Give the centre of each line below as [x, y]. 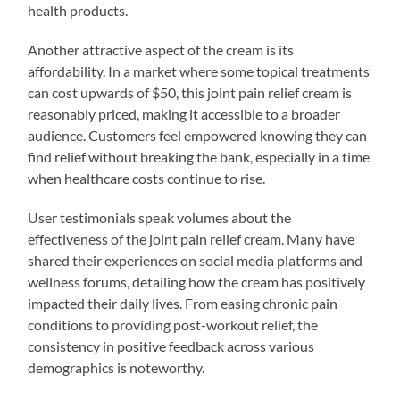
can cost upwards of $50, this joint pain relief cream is [190, 92]
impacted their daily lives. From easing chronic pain [183, 303]
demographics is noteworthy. [117, 367]
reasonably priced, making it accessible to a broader [184, 113]
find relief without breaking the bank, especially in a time [199, 156]
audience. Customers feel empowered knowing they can [198, 135]
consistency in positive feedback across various [171, 346]
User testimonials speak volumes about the [160, 217]
